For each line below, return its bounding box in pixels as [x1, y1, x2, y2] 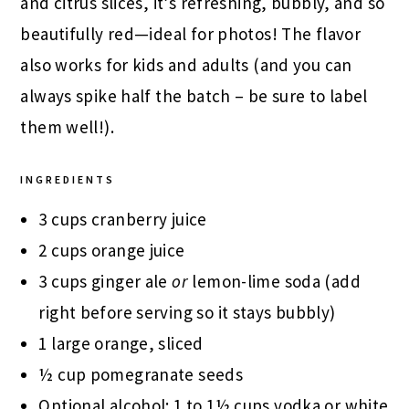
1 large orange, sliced [38, 331, 204, 354]
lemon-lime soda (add [188, 269, 361, 292]
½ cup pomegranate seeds [38, 362, 244, 385]
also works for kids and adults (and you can [20, 53, 352, 76]
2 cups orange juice [38, 238, 185, 261]
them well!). [20, 115, 114, 138]
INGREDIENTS [20, 172, 116, 186]
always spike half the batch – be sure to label [20, 84, 368, 107]
